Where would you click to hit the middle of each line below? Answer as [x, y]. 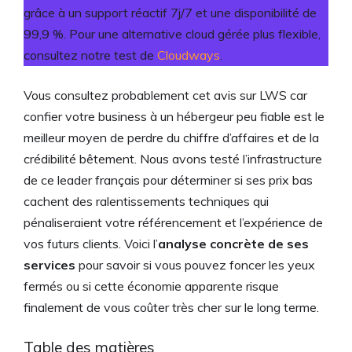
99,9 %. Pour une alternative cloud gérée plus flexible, [172, 34]
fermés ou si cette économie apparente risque [151, 286]
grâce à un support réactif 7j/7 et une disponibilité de [170, 13]
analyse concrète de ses [233, 244]
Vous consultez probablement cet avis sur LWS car [165, 95]
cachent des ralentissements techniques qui [146, 201]
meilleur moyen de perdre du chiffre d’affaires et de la [171, 137]
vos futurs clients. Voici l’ [91, 244]
